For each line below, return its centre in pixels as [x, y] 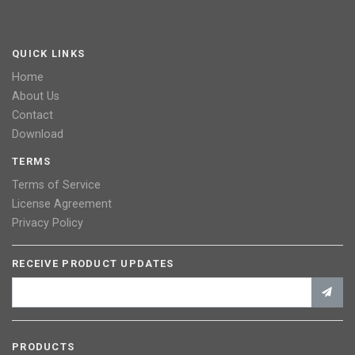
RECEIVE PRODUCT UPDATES [93, 263]
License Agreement [62, 204]
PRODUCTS [44, 346]
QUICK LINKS [49, 53]
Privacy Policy [48, 223]
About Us [36, 96]
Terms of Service [56, 185]
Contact [32, 115]
